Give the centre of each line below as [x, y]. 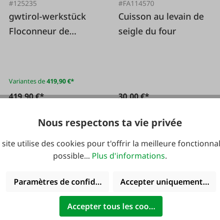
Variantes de [27, 81]
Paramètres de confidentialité [70, 182]
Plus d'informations [128, 155]
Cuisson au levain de [161, 16]
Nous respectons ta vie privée [110, 122]
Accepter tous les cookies [115, 206]
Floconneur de [39, 31]
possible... [72, 155]
